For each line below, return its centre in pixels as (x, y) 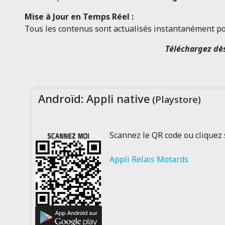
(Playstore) (175, 99)
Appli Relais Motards (149, 159)
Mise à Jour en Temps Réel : (79, 17)
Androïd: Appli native (92, 98)
